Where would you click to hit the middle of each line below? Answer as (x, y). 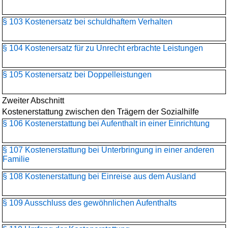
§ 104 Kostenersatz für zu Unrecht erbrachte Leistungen (103, 48)
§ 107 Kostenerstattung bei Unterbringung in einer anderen (108, 150)
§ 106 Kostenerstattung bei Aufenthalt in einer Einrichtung (106, 123)
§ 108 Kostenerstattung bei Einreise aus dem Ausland (99, 176)
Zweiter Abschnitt (33, 101)
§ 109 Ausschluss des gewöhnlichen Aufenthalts (90, 203)
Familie (16, 159)
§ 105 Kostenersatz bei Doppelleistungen (77, 75)
